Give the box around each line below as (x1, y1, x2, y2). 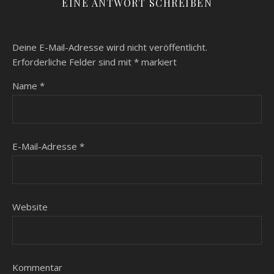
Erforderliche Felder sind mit (12, 56, 134, 68)
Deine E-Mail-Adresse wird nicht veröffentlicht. (12, 41, 207, 53)
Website (12, 201, 48, 213)
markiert (139, 56, 177, 68)
